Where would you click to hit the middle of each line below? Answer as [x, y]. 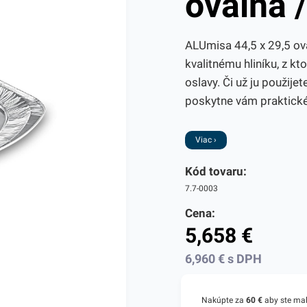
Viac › [206, 140]
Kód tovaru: [216, 171]
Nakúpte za [223, 300]
